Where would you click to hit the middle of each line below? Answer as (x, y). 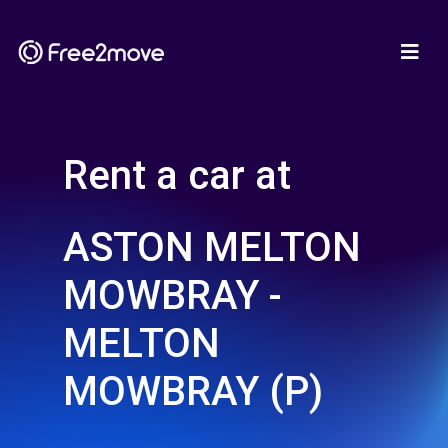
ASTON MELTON (212, 247)
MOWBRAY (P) (193, 391)
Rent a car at (177, 175)
